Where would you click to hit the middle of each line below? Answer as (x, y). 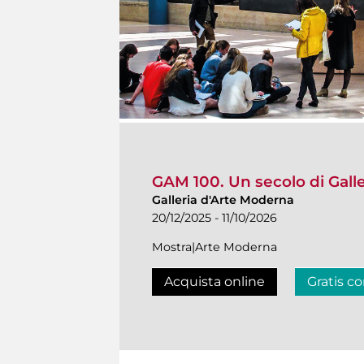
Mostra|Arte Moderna (214, 247)
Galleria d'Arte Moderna (223, 199)
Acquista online (214, 281)
